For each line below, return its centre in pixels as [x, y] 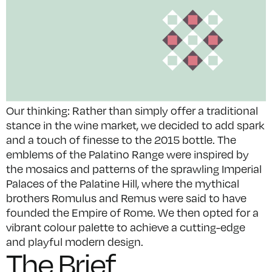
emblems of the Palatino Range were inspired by [127, 155]
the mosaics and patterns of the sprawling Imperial [134, 169]
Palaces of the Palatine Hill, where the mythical [123, 184]
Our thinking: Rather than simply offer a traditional [132, 111]
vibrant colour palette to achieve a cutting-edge [126, 227]
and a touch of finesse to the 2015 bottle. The [121, 140]
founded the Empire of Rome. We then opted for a [132, 213]
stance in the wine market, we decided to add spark [135, 125]
